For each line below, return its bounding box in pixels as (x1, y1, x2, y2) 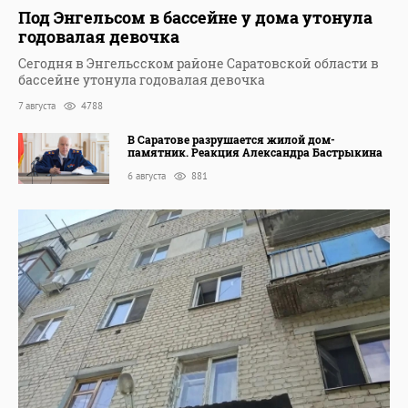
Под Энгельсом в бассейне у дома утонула (18, 6, 372, 29)
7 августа (18, 99, 58, 113)
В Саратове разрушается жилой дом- (127, 131, 335, 147)
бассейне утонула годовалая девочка (18, 71, 265, 89)
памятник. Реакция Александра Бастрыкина (127, 144, 382, 159)
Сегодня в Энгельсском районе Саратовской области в (18, 55, 379, 73)
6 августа (127, 168, 168, 182)
